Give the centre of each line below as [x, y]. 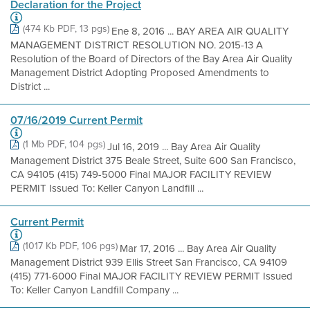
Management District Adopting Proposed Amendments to [140, 73]
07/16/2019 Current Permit [76, 120]
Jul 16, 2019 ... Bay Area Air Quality [184, 147]
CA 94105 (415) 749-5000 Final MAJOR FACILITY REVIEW [141, 174]
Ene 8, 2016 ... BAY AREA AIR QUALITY [200, 31]
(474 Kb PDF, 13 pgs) [66, 29]
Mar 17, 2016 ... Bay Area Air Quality [198, 248]
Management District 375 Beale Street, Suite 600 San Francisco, [153, 161]
